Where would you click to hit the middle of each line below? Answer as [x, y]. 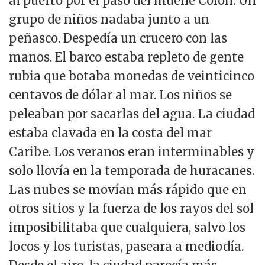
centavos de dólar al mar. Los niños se [120, 95]
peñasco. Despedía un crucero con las [118, 38]
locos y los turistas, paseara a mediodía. [126, 246]
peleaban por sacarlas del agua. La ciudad [132, 114]
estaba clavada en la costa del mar [110, 132]
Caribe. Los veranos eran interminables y [132, 151]
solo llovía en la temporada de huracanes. [132, 170]
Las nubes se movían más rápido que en [128, 189]
